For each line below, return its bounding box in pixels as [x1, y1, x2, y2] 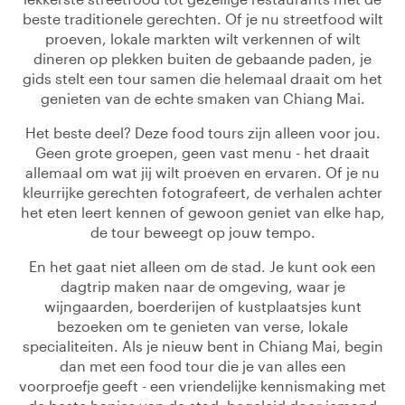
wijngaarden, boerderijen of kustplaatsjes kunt [43, 297, 362, 315]
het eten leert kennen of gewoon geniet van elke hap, [20, 203, 385, 221]
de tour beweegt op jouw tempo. [89, 223, 316, 240]
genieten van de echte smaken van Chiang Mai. [40, 89, 365, 107]
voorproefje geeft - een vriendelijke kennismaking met [19, 377, 386, 394]
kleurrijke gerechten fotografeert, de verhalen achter [23, 184, 382, 201]
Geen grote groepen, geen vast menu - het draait [35, 144, 370, 161]
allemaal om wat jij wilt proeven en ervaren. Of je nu [25, 164, 380, 181]
